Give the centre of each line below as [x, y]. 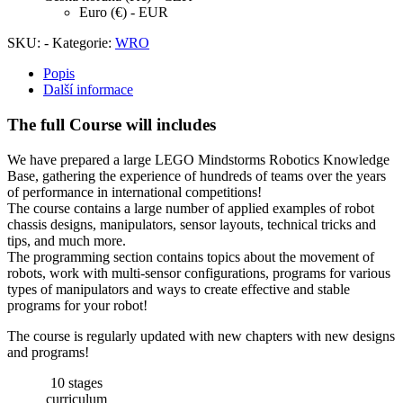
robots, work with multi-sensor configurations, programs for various [199, 273]
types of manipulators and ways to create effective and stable [179, 289]
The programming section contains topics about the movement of [191, 256]
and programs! [48, 352]
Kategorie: [84, 43]
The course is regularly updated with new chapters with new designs [201, 336]
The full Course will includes [112, 125]
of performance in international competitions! [134, 192]
